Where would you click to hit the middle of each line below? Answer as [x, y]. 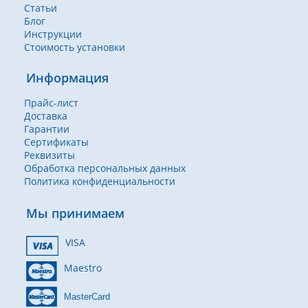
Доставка [46, 116]
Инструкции [53, 34]
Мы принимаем [75, 213]
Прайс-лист [51, 103]
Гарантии [47, 129]
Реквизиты [49, 155]
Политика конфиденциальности [100, 181]
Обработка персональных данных [105, 168]
